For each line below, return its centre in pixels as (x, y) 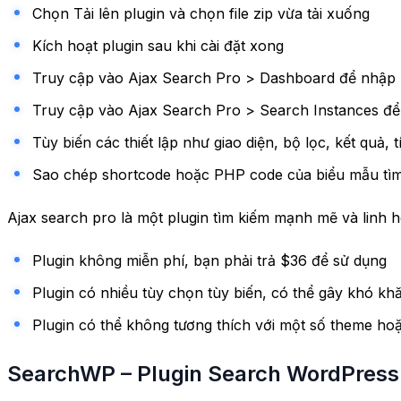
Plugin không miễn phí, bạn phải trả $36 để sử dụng (209, 260)
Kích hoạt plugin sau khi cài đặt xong (158, 45)
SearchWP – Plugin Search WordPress (203, 373)
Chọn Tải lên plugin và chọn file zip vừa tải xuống (201, 13)
